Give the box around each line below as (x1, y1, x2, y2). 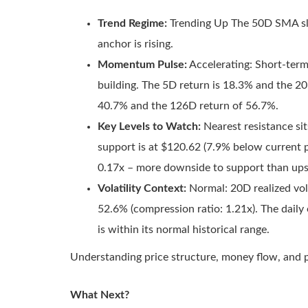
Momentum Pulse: (98, 59, 187, 70)
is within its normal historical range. (98, 224, 269, 235)
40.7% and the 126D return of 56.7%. (98, 100, 278, 111)
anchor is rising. (98, 38, 173, 49)
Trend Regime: (98, 18, 167, 29)
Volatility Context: (98, 183, 186, 194)
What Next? (70, 289, 129, 300)
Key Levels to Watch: (98, 121, 201, 132)
